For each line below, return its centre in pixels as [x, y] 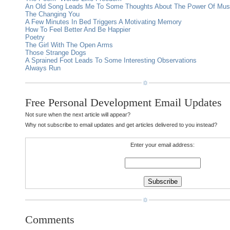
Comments [50, 219]
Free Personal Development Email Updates [123, 102]
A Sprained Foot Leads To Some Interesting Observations [111, 60]
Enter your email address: [162, 145]
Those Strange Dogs [56, 53]
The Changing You [52, 14]
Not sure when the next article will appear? [78, 114]
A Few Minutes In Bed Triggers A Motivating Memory [103, 22]
